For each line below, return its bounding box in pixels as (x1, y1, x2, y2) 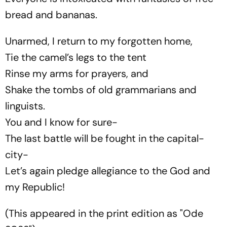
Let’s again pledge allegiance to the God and (5, 164, 210, 177)
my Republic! (5, 180, 65, 194)
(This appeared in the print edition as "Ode (5, 207, 203, 220)
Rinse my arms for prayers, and (5, 67, 148, 80)
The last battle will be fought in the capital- (5, 132, 204, 145)
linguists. (5, 99, 45, 112)
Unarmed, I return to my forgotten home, (5, 34, 193, 48)
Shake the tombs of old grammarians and (5, 83, 197, 96)
